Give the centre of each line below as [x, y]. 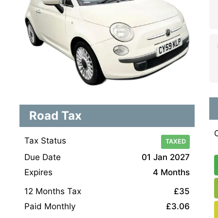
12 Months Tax [53, 191]
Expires [38, 172]
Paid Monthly [50, 206]
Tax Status [45, 141]
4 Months [171, 172]
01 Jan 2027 [166, 157]
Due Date [43, 157]
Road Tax [55, 116]
